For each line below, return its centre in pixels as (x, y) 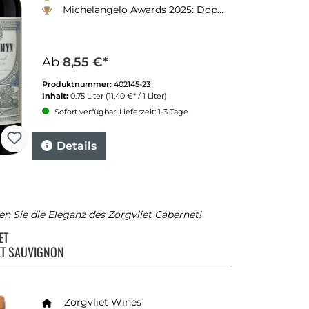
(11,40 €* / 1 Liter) (136, 96)
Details (77, 146)
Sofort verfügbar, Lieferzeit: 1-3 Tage (120, 111)
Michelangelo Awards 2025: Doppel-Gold (140, 9)
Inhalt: (56, 96)
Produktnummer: (78, 84)
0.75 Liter (88, 96)
